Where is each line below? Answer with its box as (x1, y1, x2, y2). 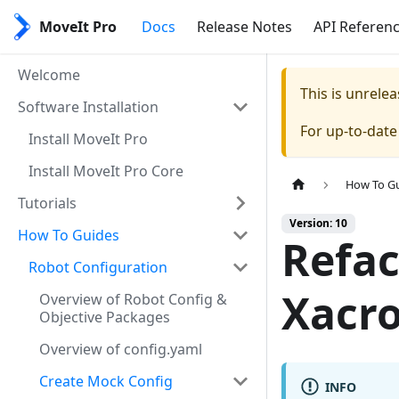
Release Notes (197, 17, 293, 37)
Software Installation (18, 97, 159, 117)
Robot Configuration (28, 257, 167, 277)
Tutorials (18, 193, 77, 213)
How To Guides (18, 225, 119, 245)
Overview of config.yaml (39, 339, 202, 359)
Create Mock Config (39, 371, 173, 391)
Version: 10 (289, 216, 347, 232)
